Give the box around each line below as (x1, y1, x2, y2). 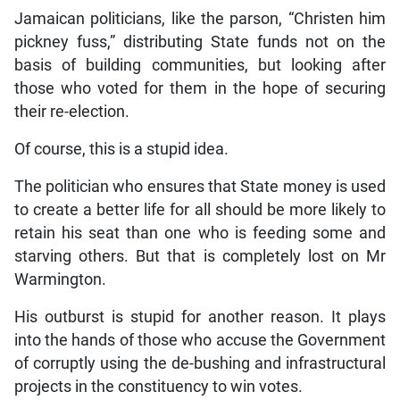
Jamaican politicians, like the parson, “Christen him (13, 9, 387, 28)
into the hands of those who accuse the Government (13, 330, 387, 349)
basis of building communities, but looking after (13, 55, 387, 74)
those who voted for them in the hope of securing (13, 79, 387, 97)
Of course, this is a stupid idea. (13, 139, 229, 158)
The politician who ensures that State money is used (13, 177, 387, 196)
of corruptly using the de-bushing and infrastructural (13, 354, 387, 372)
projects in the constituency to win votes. (13, 377, 303, 396)
